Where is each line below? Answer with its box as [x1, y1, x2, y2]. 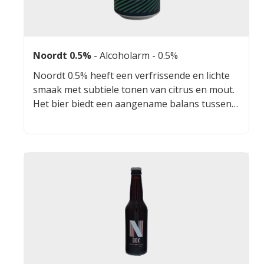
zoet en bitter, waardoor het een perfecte [33, 111, 216, 124]
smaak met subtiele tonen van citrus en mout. [33, 82, 235, 96]
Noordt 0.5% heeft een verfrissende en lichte [33, 68, 230, 82]
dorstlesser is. [33, 125, 94, 138]
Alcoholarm [100, 48, 152, 62]
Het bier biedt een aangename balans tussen [33, 97, 232, 110]
